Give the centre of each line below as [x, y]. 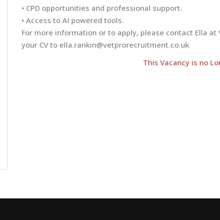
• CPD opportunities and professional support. [102, 8]
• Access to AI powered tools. [73, 20]
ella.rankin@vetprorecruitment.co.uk [124, 45]
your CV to [41, 45]
